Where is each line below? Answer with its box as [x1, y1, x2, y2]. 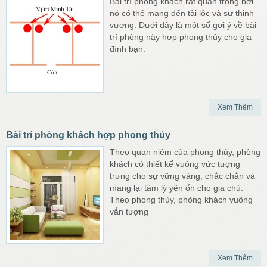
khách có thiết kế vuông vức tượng [110, 159, 240, 169]
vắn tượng [110, 207, 148, 216]
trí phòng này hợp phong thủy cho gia [110, 32, 252, 42]
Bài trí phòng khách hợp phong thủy [6, 130, 170, 140]
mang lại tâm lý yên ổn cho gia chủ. [110, 183, 243, 193]
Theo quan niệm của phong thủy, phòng [110, 147, 260, 157]
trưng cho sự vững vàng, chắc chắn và [110, 171, 255, 181]
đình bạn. [110, 44, 145, 54]
